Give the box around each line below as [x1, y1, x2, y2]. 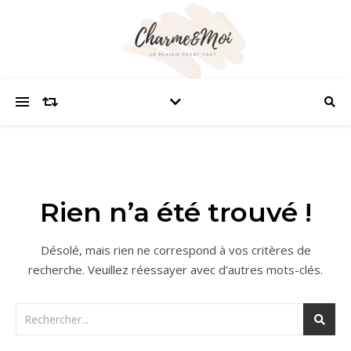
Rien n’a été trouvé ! [39, 196, 312, 229]
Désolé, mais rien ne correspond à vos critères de [40, 242, 311, 258]
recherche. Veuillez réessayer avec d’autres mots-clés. [28, 262, 323, 277]
